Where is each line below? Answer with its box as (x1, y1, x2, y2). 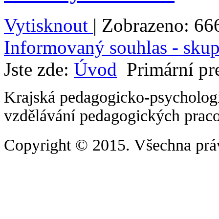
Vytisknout (4, 14, 93, 36)
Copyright (4, 135, 75, 154)
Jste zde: (4, 58, 74, 80)
